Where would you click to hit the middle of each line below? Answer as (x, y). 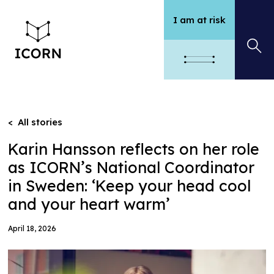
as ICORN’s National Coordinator (131, 167)
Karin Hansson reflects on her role (134, 149)
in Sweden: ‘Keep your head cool (130, 186)
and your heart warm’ (89, 204)
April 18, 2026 (32, 228)
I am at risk (200, 20)
